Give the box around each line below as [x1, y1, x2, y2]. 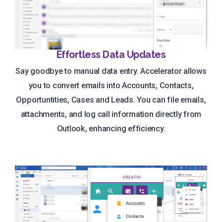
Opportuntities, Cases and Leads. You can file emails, [16, 95, 206, 105]
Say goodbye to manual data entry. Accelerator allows [15, 66, 207, 76]
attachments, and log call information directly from [20, 110, 202, 119]
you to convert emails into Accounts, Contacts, [28, 81, 194, 91]
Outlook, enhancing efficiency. [56, 124, 166, 134]
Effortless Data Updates [56, 49, 166, 60]
